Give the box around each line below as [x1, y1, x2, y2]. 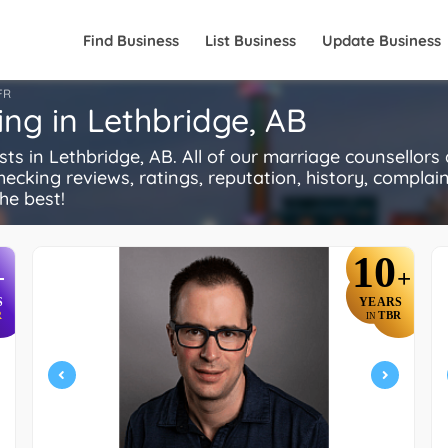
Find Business [83, 31, 179, 50]
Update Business [322, 31, 441, 50]
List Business [205, 31, 296, 50]
